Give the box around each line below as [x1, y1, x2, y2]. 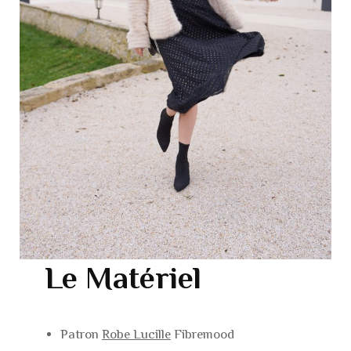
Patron [60, 326, 102, 342]
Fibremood [170, 326, 234, 342]
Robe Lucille [101, 326, 171, 342]
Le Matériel [44, 260, 201, 296]
